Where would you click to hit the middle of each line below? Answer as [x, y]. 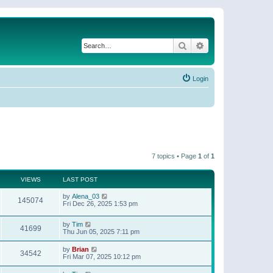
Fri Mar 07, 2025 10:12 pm [102, 257]
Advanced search [237, 45]
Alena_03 [86, 196]
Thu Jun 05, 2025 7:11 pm [101, 232]
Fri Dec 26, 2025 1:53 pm [100, 203]
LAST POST [80, 179]
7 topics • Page [175, 156]
